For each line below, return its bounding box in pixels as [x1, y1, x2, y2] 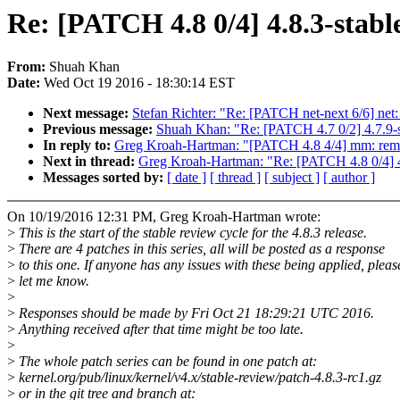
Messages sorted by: [43, 170, 167, 186]
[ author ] [323, 170, 375, 186]
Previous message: [43, 121, 156, 137]
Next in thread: [43, 154, 138, 170]
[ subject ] [264, 170, 320, 186]
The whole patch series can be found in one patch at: [15, 354, 317, 370]
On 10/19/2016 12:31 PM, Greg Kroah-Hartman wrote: [7, 209, 321, 225]
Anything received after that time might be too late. [15, 321, 304, 337]
